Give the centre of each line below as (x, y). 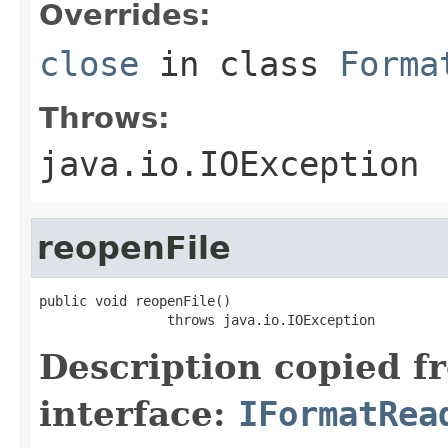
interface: (138, 413)
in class (239, 63)
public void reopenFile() (135, 300)
